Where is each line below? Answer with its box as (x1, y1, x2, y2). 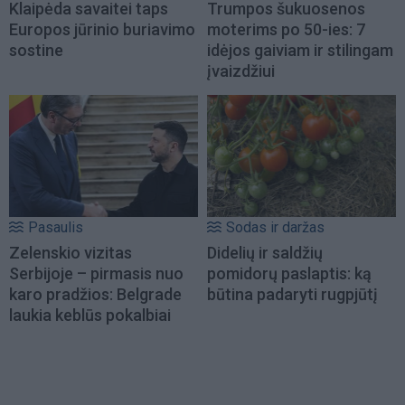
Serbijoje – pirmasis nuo (9, 263, 184, 283)
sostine (9, 41, 63, 61)
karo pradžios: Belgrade (9, 284, 182, 304)
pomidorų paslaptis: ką (207, 263, 372, 283)
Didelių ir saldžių (207, 242, 323, 262)
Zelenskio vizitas (9, 242, 132, 262)
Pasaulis (28, 218, 83, 236)
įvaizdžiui (207, 61, 275, 81)
